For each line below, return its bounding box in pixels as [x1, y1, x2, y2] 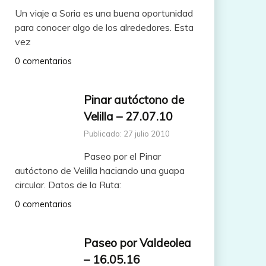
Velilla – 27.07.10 [83, 109, 173, 124]
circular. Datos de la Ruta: [14, 178, 121, 191]
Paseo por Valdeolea [83, 235, 191, 250]
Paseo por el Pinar [83, 150, 161, 162]
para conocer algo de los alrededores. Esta [14, 21, 194, 34]
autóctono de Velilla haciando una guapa [14, 164, 185, 176]
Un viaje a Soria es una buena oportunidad [14, 7, 193, 20]
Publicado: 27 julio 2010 [83, 128, 170, 138]
